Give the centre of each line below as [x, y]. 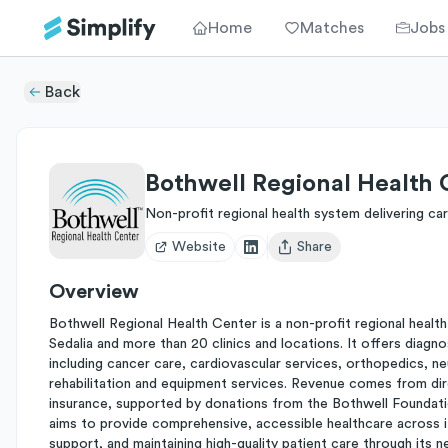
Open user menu [327, 255]
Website [199, 247]
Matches [332, 28]
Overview [94, 292]
